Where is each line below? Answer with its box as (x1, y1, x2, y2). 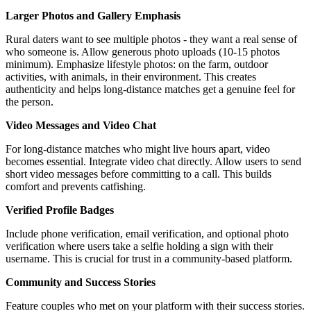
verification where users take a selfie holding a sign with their (6, 239, 273, 252)
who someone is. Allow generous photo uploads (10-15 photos (6, 45, 280, 58)
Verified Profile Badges (6, 203, 114, 216)
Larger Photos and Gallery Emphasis (6, 9, 180, 22)
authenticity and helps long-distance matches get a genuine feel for (6, 83, 295, 95)
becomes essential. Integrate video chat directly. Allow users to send (6, 155, 301, 167)
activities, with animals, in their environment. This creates (6, 70, 256, 83)
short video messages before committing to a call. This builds (6, 167, 271, 180)
